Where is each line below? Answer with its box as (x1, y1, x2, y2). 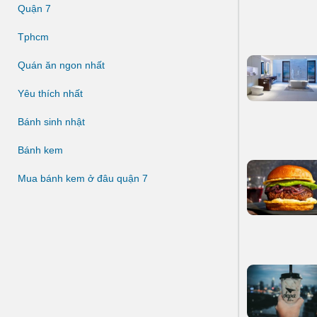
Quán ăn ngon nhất (18, 59, 105, 71)
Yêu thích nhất (18, 88, 83, 99)
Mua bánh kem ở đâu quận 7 (18, 173, 148, 184)
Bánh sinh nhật (18, 116, 85, 127)
